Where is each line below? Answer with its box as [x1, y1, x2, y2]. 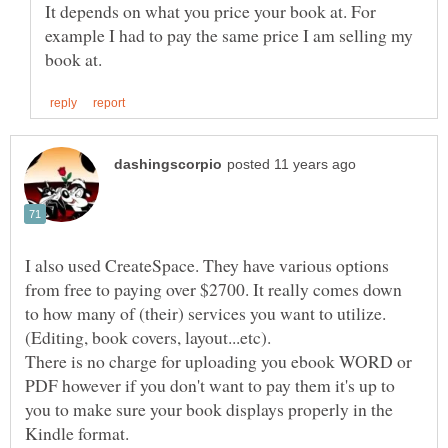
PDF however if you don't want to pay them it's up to [25, 372, 395, 397]
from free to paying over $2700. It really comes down [25, 276, 402, 301]
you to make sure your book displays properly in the [25, 396, 393, 421]
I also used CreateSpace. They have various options [25, 252, 389, 277]
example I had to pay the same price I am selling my [45, 22, 413, 47]
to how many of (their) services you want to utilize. [25, 300, 386, 325]
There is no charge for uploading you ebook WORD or [25, 348, 412, 373]
